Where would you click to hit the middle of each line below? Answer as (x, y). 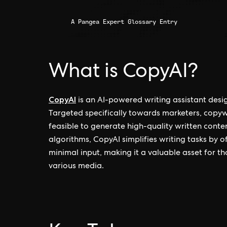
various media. (76, 166)
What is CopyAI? (123, 73)
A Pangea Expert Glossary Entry (124, 21)
